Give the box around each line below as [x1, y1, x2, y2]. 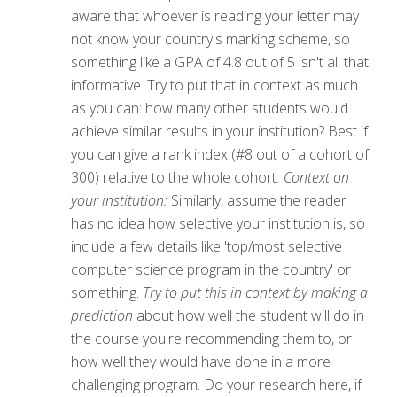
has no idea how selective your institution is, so [71, 213, 365, 233]
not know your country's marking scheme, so [71, 28, 350, 49]
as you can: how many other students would [71, 97, 348, 118]
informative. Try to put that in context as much [71, 74, 358, 95]
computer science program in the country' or [71, 259, 351, 279]
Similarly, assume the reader [167, 190, 346, 210]
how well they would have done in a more [71, 351, 331, 371]
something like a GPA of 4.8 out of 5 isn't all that [71, 51, 369, 72]
